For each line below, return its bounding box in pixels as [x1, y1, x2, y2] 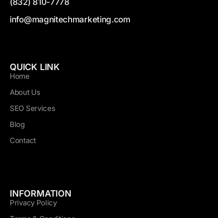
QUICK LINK [10, 62, 60, 73]
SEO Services [10, 104, 55, 113]
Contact [10, 136, 36, 145]
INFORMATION [10, 188, 72, 199]
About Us [10, 88, 40, 97]
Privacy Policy [10, 198, 57, 208]
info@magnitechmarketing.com [10, 15, 130, 25]
